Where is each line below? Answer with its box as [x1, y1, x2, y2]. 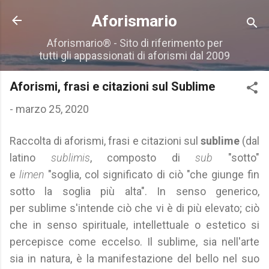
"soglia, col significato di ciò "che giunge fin [48, 168, 260, 181]
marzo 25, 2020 [16, 103, 89, 115]
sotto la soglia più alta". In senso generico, [10, 185, 259, 198]
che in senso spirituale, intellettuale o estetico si [10, 219, 259, 231]
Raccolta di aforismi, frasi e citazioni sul [10, 134, 201, 147]
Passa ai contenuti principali [68, 8, 201, 21]
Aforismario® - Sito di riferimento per [46, 37, 223, 49]
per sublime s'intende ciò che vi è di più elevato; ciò [10, 202, 259, 214]
